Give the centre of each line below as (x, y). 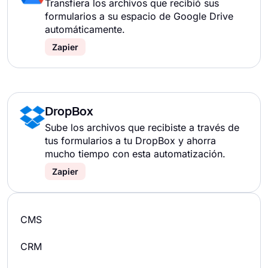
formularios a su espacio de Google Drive (139, 16)
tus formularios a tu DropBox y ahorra (130, 141)
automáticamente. (85, 29)
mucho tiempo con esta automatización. (135, 154)
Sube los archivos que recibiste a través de (142, 127)
